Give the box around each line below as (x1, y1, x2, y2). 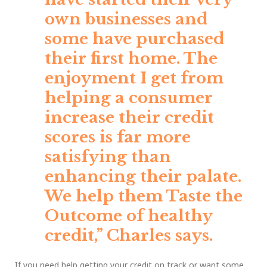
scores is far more (45, 128, 191, 147)
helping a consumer (45, 88, 213, 108)
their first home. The (45, 49, 218, 69)
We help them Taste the (45, 187, 243, 206)
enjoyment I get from (45, 69, 223, 88)
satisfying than (45, 147, 171, 167)
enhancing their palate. (45, 167, 241, 187)
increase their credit (45, 108, 214, 128)
